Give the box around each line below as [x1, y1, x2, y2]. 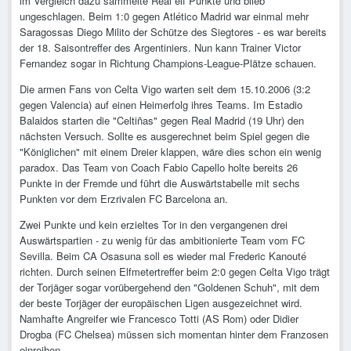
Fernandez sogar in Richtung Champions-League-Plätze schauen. [20, 56, 317, 71]
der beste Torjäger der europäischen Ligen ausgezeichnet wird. [20, 295, 302, 311]
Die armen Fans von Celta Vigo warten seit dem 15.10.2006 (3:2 [20, 81, 310, 97]
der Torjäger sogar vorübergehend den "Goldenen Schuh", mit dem [20, 280, 320, 295]
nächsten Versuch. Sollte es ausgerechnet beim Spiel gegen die [20, 128, 309, 144]
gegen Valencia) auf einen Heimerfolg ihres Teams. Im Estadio [20, 97, 302, 113]
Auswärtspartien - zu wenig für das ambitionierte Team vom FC [20, 233, 305, 248]
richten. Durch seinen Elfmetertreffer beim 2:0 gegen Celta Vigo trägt [20, 264, 330, 280]
